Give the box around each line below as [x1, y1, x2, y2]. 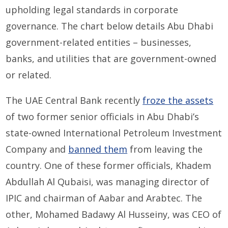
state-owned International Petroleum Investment [6, 126, 222, 139]
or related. [6, 68, 52, 81]
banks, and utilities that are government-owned [6, 52, 217, 65]
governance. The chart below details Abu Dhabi [6, 19, 214, 32]
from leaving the [127, 142, 203, 155]
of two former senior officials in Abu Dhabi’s [6, 110, 199, 123]
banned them [68, 142, 128, 155]
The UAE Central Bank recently [6, 94, 143, 106]
